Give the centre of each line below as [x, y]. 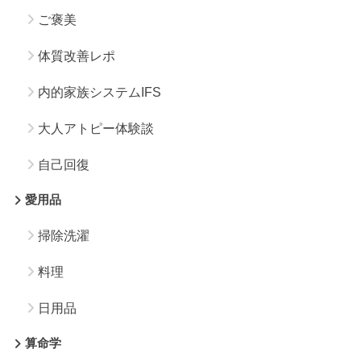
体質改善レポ [76, 56]
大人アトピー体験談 [95, 128]
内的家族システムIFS [99, 92]
